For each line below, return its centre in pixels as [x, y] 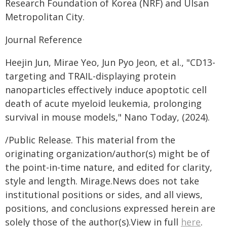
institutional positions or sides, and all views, [104, 195]
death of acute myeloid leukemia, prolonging [103, 103]
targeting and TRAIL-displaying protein [90, 76]
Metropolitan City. [45, 17]
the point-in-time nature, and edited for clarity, [109, 167]
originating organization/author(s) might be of [107, 154]
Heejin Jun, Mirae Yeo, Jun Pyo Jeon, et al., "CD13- [110, 62]
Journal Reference [44, 40]
